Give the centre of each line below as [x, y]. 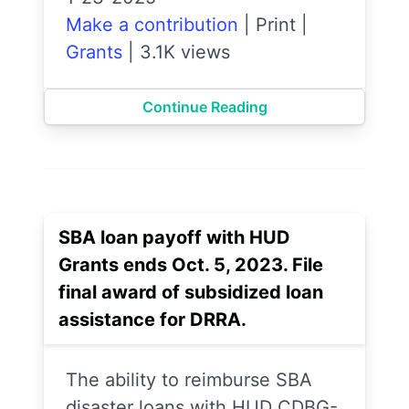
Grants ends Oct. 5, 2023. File [191, 265]
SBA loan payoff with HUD [174, 237]
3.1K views [185, 52]
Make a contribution [152, 25]
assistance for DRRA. [152, 320]
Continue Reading [204, 107]
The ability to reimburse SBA [189, 380]
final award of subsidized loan [191, 292]
